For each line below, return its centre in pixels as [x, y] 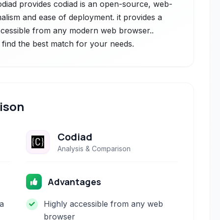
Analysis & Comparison [94, 149]
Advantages [75, 182]
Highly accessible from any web [104, 204]
